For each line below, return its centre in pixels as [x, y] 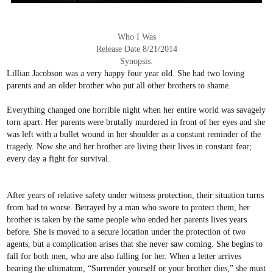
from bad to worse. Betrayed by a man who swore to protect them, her [129, 207]
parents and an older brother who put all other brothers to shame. [119, 85]
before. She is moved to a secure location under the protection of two [126, 231]
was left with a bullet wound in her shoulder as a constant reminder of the [134, 134]
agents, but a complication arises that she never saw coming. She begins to [135, 243]
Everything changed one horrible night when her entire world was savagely [136, 109]
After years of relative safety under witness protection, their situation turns [136, 195]
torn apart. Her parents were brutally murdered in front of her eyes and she [136, 122]
